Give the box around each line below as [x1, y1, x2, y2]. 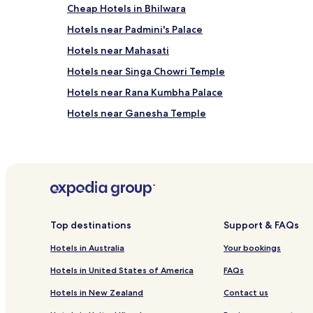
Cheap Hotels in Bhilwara [67, 1, 186, 15]
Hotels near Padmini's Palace [67, 22, 203, 36]
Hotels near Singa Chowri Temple [67, 64, 225, 78]
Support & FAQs [224, 218, 299, 231]
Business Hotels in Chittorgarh [67, 232, 213, 245]
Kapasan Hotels [67, 127, 141, 140]
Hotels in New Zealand [50, 286, 143, 298]
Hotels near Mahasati [67, 43, 169, 57]
